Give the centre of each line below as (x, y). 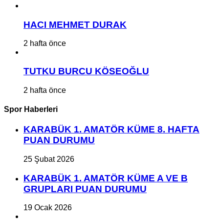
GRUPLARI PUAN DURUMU (85, 189)
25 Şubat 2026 (49, 159)
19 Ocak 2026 (48, 208)
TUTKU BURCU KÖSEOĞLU (86, 71)
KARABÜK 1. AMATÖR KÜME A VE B (106, 178)
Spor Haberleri (31, 109)
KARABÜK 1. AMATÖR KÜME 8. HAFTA (111, 130)
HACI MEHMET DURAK (75, 24)
